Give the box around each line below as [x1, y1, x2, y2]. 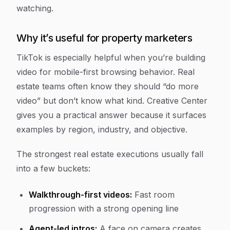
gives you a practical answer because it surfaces [16, 110, 206, 120]
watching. [16, 3, 53, 13]
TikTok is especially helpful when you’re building [16, 52, 205, 63]
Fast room [132, 189, 175, 200]
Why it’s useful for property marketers [16, 32, 192, 44]
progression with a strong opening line [29, 203, 179, 214]
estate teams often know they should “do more [16, 81, 199, 91]
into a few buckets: [16, 163, 90, 174]
